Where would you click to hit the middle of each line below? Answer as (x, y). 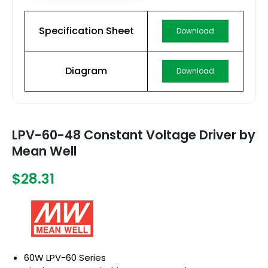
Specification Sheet (86, 31)
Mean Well (44, 151)
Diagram (86, 71)
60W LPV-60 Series (65, 258)
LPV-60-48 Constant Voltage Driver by (134, 135)
